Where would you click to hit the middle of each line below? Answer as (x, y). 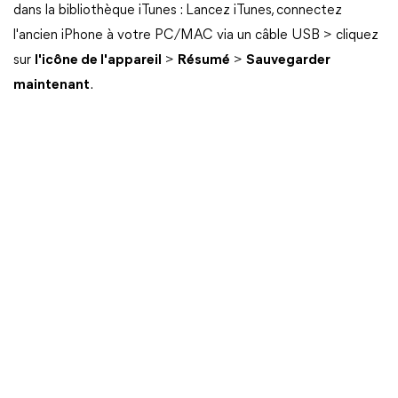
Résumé (204, 61)
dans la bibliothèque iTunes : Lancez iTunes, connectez (178, 11)
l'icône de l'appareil (98, 61)
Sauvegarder (288, 61)
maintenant (52, 86)
